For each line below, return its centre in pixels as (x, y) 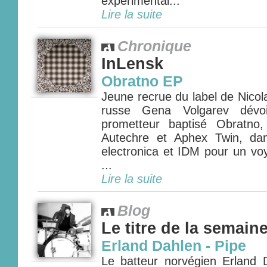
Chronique (154, 46)
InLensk (132, 64)
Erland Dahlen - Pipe (174, 246)
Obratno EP (142, 81)
